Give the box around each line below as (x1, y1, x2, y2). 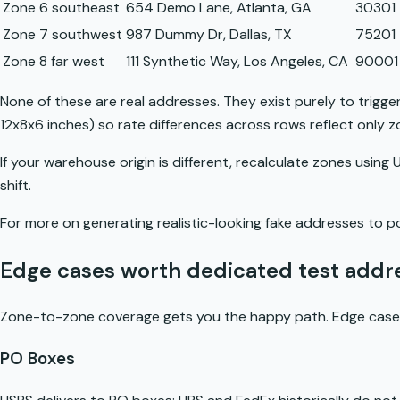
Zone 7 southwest (3, 25, 122, 45)
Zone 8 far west (3, 52, 104, 71)
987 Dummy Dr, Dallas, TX (126, 25, 292, 45)
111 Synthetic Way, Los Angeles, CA (126, 52, 348, 71)
